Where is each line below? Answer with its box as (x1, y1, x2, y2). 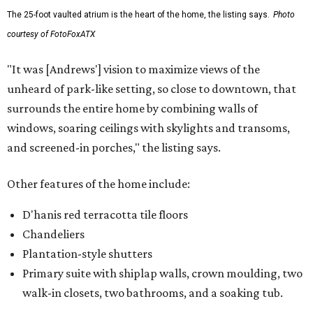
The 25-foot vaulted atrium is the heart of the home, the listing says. (7, 10, 270, 20)
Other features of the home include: (7, 177, 190, 191)
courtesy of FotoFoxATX (7, 29, 95, 40)
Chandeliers (22, 227, 85, 242)
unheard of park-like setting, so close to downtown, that (7, 82, 296, 96)
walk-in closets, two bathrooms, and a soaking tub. (22, 286, 283, 300)
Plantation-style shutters (22, 247, 152, 261)
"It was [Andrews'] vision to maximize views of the (7, 62, 260, 77)
